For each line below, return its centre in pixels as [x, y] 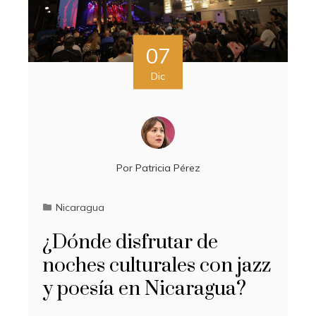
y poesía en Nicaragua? [144, 288]
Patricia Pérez [168, 168]
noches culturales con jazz [157, 265]
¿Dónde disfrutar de [130, 242]
